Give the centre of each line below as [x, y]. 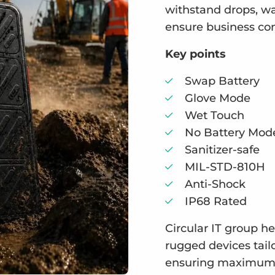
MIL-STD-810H [225, 167]
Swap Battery [222, 81]
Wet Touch [215, 116]
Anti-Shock [215, 184]
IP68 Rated [216, 202]
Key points [196, 54]
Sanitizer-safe [222, 150]
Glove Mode [218, 99]
